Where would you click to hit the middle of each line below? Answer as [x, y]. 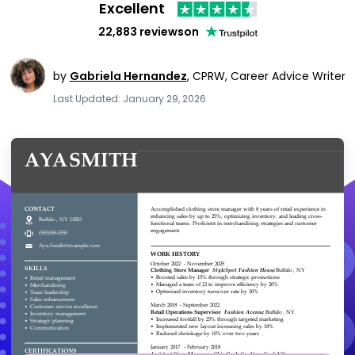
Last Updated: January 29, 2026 [129, 98]
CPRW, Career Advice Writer [269, 76]
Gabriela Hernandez [128, 76]
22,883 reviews [141, 31]
